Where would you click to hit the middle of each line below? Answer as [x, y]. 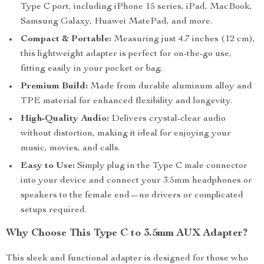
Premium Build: [54, 87]
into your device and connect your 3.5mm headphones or [136, 181]
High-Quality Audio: [65, 119]
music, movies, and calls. [70, 148]
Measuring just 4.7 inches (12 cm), [183, 39]
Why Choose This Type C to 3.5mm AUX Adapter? [127, 233]
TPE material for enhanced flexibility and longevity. [126, 101]
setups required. [54, 210]
